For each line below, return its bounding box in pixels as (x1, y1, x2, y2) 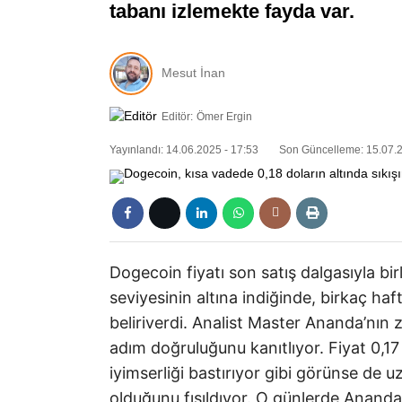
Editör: (162, 109, 193, 123)
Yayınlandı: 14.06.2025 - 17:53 (109, 144, 258, 157)
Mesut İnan (162, 66, 225, 81)
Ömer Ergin (197, 109, 252, 123)
